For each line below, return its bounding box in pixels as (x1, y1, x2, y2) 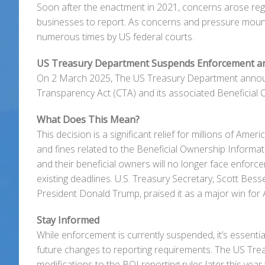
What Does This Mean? (37, 113, 140, 127)
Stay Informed (37, 214, 99, 227)
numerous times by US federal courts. (37, 30, 194, 44)
